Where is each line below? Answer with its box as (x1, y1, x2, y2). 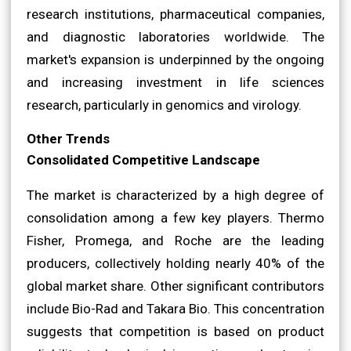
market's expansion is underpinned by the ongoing (27, 51, 324, 67)
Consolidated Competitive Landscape (27, 151, 260, 168)
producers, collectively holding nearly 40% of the (27, 255, 324, 271)
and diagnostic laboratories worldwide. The (27, 28, 324, 45)
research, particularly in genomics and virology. (27, 96, 302, 113)
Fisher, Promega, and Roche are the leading (27, 232, 324, 248)
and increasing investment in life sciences (27, 74, 324, 90)
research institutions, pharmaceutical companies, (27, 5, 324, 22)
